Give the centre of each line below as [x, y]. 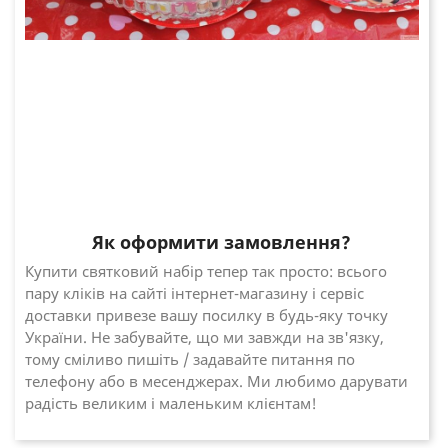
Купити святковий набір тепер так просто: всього [206, 271]
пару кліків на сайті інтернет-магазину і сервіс [194, 293]
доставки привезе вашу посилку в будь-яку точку [206, 315]
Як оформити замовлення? [222, 242]
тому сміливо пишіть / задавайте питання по [190, 359]
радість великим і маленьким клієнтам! [171, 403]
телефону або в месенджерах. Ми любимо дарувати [216, 381]
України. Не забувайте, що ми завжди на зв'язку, [204, 337]
